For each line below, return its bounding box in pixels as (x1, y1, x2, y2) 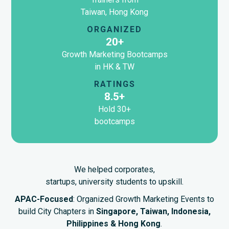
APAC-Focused (14, 194, 73, 204)
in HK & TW (95, 61, 134, 72)
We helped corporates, (74, 164, 155, 174)
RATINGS (94, 79, 135, 89)
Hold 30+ (98, 104, 131, 114)
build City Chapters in (18, 206, 96, 216)
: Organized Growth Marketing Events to (73, 194, 214, 204)
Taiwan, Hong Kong (81, 7, 148, 17)
